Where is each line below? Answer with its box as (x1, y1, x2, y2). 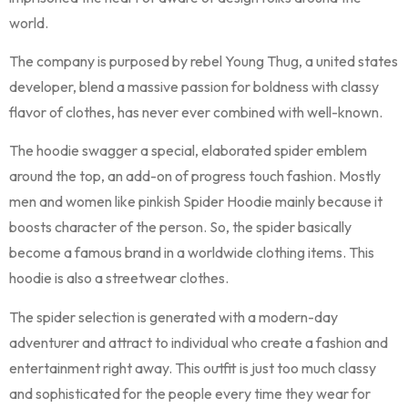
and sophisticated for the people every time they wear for (9, 383, 371, 403)
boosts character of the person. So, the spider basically (9, 218, 352, 237)
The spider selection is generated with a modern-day (9, 307, 338, 326)
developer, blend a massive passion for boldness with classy (9, 76, 379, 96)
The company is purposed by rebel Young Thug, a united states (9, 51, 398, 70)
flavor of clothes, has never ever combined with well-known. (9, 102, 382, 121)
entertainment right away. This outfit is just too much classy (9, 358, 376, 377)
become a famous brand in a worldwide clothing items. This (9, 243, 374, 262)
